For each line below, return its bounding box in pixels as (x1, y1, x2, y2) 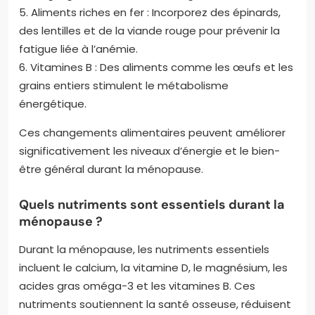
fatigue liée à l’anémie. (19, 41, 138, 56)
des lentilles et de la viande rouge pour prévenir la (19, 22, 280, 38)
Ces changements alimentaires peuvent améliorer (19, 124, 285, 140)
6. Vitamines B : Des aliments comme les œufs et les (19, 59, 293, 75)
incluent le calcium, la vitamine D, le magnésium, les (19, 259, 288, 275)
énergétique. (19, 96, 86, 111)
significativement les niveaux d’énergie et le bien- (19, 143, 280, 158)
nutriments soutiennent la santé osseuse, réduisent (19, 296, 291, 311)
